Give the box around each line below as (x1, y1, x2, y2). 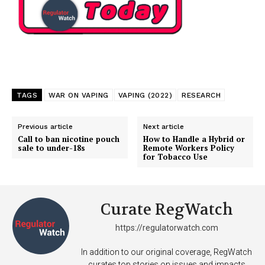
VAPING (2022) (118, 91, 172, 100)
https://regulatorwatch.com (115, 223, 218, 233)
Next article (143, 122, 185, 131)
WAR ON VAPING (49, 91, 109, 100)
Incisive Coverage (74, 192, 191, 208)
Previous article (18, 122, 73, 131)
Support (105, 177, 160, 193)
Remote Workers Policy (143, 143, 235, 154)
